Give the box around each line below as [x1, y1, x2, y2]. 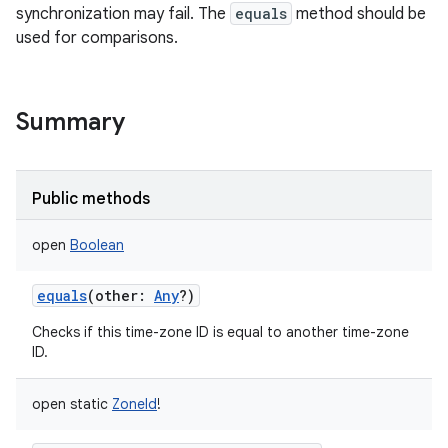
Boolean [70, 236, 124, 254]
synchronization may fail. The [16, 4, 230, 24]
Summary [16, 107, 125, 137]
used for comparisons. [16, 28, 178, 48]
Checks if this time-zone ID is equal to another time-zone [32, 323, 409, 341]
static [70, 395, 108, 413]
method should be [292, 4, 426, 24]
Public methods [32, 189, 150, 209]
